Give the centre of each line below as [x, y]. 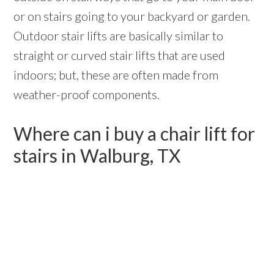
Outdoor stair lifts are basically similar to [119, 36]
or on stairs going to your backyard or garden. [132, 16]
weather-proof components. [87, 94]
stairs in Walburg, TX [97, 156]
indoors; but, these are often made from [116, 75]
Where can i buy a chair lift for [135, 134]
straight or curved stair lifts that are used [120, 55]
